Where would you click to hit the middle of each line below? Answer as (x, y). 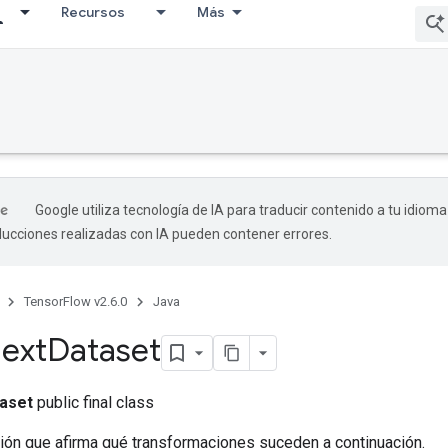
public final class (93, 402)
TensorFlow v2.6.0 (75, 301)
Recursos (93, 12)
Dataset (104, 350)
